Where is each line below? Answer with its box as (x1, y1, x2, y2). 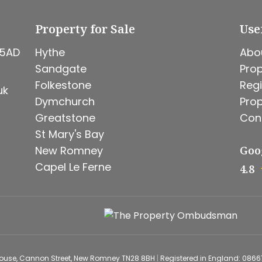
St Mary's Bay (35, 127, 104, 142)
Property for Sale (35, 21, 135, 37)
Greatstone (35, 111, 95, 125)
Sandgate (35, 61, 87, 76)
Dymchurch (35, 94, 95, 109)
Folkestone (35, 78, 91, 92)
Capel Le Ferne (35, 160, 111, 174)
